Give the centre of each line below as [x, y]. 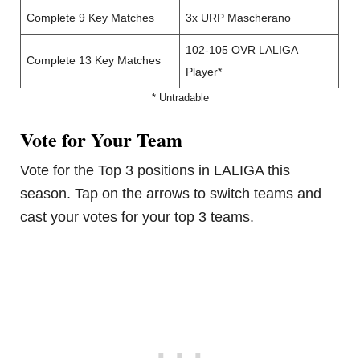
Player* [204, 72]
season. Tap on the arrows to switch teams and [171, 194]
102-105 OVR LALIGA [242, 51]
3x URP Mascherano [239, 18]
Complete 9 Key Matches [91, 18]
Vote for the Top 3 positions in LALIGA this [155, 171]
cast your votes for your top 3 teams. [137, 217]
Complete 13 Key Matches [94, 61]
